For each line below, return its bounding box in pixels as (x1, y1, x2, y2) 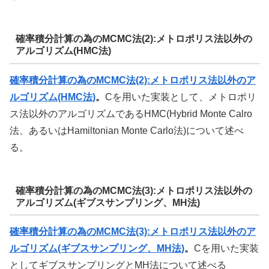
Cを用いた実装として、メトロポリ (105, 91, 256, 102)
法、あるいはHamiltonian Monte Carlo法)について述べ (10, 125, 244, 136)
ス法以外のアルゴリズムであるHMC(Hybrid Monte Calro (10, 108, 252, 119)
